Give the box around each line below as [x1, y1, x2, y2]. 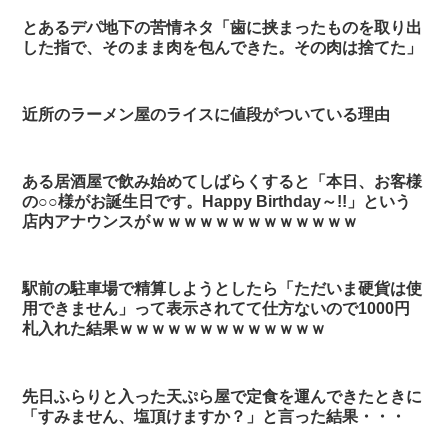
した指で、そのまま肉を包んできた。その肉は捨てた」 [22, 38, 423, 56]
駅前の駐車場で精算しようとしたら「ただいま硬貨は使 [22, 280, 423, 298]
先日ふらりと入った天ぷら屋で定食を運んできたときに [22, 387, 423, 405]
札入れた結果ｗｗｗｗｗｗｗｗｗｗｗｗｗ [22, 320, 327, 338]
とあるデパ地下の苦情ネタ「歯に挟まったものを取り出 [22, 18, 423, 36]
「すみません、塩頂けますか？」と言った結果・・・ [22, 407, 407, 425]
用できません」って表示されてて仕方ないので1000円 [22, 300, 411, 318]
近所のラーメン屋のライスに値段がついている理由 [22, 105, 391, 123]
